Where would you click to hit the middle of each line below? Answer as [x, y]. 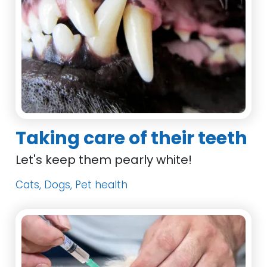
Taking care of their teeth [132, 138]
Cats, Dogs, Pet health [72, 185]
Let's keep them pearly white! [104, 160]
